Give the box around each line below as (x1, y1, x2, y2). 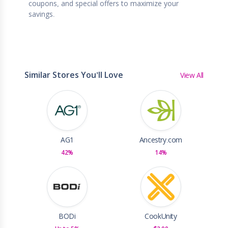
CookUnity (145, 213, 177, 220)
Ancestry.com (139, 136, 183, 144)
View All (180, 71, 204, 79)
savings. (28, 11, 55, 18)
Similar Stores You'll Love (24, 71, 123, 79)
